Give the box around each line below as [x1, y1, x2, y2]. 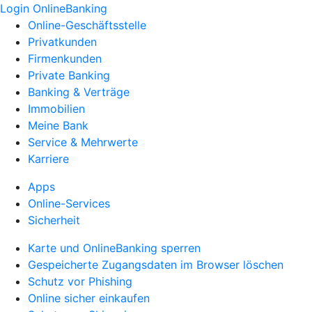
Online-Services [28, 196, 110, 210]
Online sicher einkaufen [28, 291, 150, 305]
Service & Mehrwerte [28, 135, 138, 149]
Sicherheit [28, 213, 80, 227]
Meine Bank [28, 118, 88, 132]
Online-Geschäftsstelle [28, 18, 146, 32]
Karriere [28, 152, 69, 166]
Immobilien [28, 102, 85, 116]
